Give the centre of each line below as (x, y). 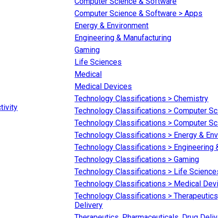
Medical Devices (103, 87)
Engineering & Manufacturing (123, 38)
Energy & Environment (112, 26)
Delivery (89, 205)
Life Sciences (98, 62)
